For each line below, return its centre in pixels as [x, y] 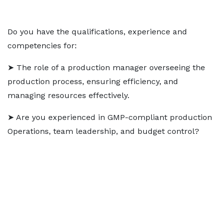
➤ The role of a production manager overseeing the [106, 67]
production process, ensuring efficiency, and [93, 81]
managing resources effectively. [68, 95]
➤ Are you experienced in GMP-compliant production [110, 117]
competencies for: [42, 46]
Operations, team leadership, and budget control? [103, 131]
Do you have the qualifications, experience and [97, 32]
